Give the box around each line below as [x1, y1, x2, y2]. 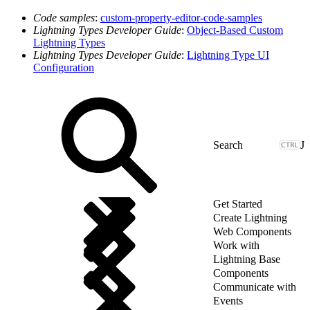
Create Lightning [213, 211, 287, 224]
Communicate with [213, 280, 296, 293]
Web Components [213, 225, 291, 237]
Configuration [33, 61, 94, 73]
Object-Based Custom [187, 24, 283, 36]
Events [213, 294, 243, 307]
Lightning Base [213, 253, 280, 265]
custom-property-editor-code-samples [100, 11, 262, 24]
